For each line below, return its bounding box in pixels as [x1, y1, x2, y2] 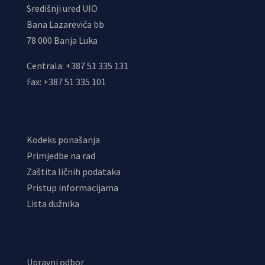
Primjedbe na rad [26, 150, 95, 162]
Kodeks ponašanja [26, 134, 100, 146]
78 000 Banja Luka [26, 34, 98, 47]
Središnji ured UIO [26, 2, 98, 15]
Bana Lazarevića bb [26, 18, 104, 31]
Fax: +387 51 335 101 [26, 76, 106, 88]
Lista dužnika [26, 198, 79, 210]
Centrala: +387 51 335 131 [26, 60, 128, 72]
